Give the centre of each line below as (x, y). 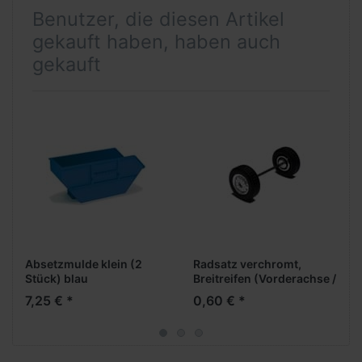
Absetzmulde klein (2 (84, 263)
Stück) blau (57, 278)
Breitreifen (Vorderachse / (265, 278)
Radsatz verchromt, (247, 263)
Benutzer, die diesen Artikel (158, 19)
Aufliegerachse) (238, 293)
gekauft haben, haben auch (156, 42)
